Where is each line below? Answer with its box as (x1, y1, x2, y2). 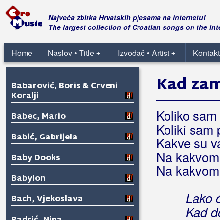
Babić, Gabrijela (11, 131, 78, 145)
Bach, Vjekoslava (11, 192, 83, 207)
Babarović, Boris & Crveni (11, 80, 118, 94)
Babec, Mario (11, 110, 66, 124)
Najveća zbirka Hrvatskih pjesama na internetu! (48, 12, 206, 22)
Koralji (11, 89, 39, 104)
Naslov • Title (48, 47, 94, 58)
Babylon (11, 172, 46, 186)
